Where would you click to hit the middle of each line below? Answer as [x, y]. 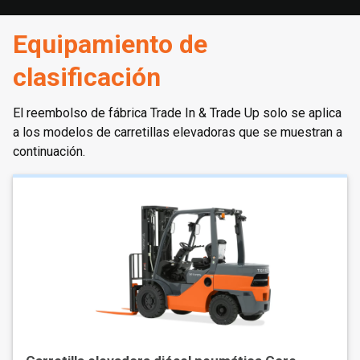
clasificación [87, 77]
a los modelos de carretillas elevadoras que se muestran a [178, 132]
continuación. [49, 151]
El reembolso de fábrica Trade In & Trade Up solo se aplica [177, 112]
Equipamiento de [110, 44]
